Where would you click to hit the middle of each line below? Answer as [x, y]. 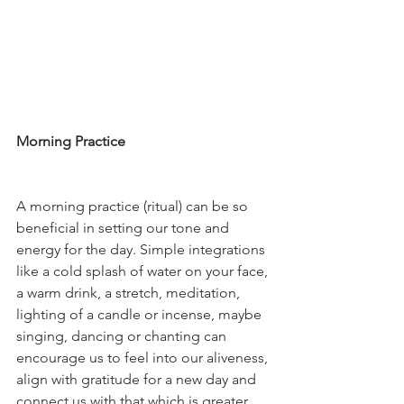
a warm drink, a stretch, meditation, [130, 293]
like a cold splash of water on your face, [144, 271]
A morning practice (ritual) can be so [134, 207]
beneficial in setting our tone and [124, 228]
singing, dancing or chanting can [123, 336]
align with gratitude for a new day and [138, 380]
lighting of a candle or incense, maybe [141, 315]
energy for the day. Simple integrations [142, 250]
